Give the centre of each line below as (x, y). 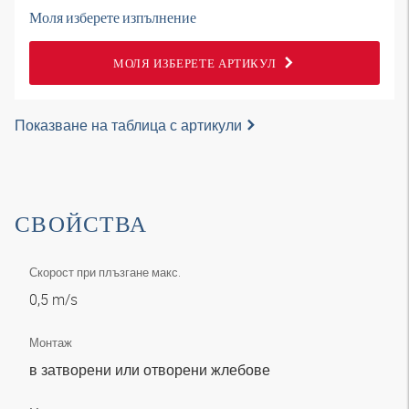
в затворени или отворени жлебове (152, 370)
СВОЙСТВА (81, 224)
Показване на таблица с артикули (128, 125)
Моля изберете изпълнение (113, 17)
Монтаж (51, 342)
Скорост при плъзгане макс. (105, 272)
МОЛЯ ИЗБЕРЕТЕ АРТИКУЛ (194, 63)
